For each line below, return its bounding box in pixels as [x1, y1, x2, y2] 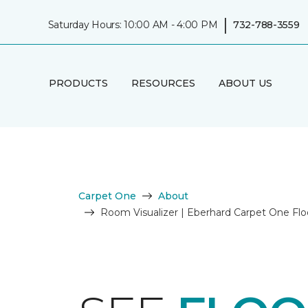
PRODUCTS [48, 76, 108, 89]
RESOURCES [131, 76, 195, 89]
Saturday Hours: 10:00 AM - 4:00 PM [47, 18, 218, 31]
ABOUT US [218, 76, 272, 89]
